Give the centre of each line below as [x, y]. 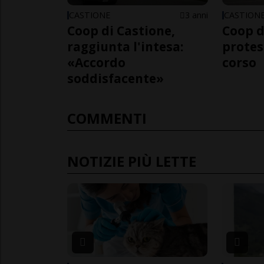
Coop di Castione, [121, 31]
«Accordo [96, 63]
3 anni [196, 15]
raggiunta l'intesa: [125, 47]
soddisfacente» [115, 79]
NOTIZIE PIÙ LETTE [132, 161]
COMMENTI [107, 118]
